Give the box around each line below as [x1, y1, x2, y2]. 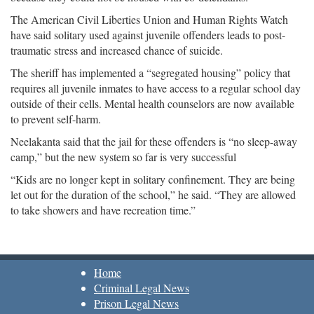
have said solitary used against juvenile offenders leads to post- [11, 27, 285, 42]
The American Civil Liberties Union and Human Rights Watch [11, 12, 288, 27]
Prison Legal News [94, 296, 179, 310]
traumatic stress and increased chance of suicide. [11, 43, 223, 57]
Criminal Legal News [94, 280, 189, 295]
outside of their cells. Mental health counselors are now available [11, 96, 294, 111]
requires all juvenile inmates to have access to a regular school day [11, 81, 301, 95]
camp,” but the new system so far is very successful [11, 149, 236, 164]
